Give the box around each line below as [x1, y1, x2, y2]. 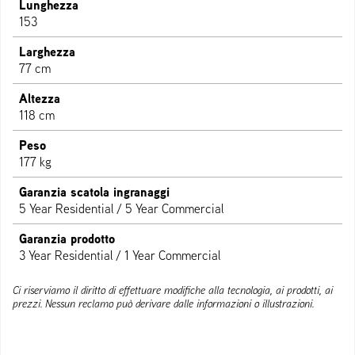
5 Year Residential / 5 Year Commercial [19, 200, 223, 217]
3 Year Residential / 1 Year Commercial [19, 247, 220, 264]
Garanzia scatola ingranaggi [19, 183, 170, 201]
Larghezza [19, 43, 75, 61]
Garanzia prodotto [19, 230, 115, 248]
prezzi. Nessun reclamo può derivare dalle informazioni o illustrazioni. [13, 296, 314, 311]
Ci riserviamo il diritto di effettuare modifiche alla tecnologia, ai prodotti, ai [13, 283, 333, 298]
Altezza [19, 90, 60, 108]
